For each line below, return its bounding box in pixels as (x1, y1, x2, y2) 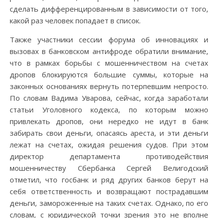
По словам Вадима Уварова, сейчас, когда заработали (10, 92, 208, 103)
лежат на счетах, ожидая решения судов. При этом (10, 139, 208, 149)
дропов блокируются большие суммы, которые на (10, 69, 208, 79)
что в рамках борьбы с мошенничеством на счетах (10, 57, 208, 68)
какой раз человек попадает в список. (10, 15, 141, 25)
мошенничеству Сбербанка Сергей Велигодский (10, 163, 208, 173)
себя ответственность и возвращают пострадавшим (10, 186, 208, 196)
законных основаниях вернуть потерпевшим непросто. (10, 81, 208, 91)
